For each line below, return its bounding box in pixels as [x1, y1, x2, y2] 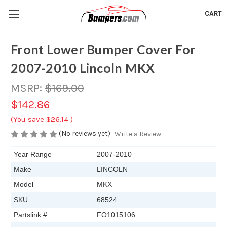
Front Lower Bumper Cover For [11, 42, 196, 57]
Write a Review [114, 130, 161, 139]
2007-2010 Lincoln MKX [11, 60, 155, 76]
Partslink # [14, 211, 47, 219]
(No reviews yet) [59, 129, 110, 138]
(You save [11, 115, 44, 124]
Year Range [14, 150, 52, 159]
